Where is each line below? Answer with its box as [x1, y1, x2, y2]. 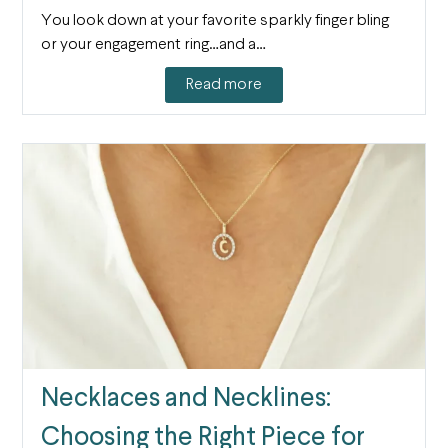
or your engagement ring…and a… [40, 36, 266, 53]
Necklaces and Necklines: [40, 385, 331, 412]
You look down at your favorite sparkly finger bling [40, 12, 389, 29]
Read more [186, 77, 262, 94]
